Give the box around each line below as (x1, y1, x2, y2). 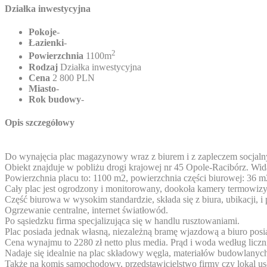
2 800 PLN (50, 72, 95, 83)
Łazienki (29, 38, 64, 48)
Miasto (29, 83, 56, 94)
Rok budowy (29, 94, 81, 104)
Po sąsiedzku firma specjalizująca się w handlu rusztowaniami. (5, 216, 240, 226)
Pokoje (29, 27, 57, 38)
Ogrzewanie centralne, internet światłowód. (5, 205, 168, 216)
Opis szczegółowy (5, 117, 74, 128)
